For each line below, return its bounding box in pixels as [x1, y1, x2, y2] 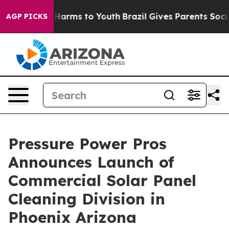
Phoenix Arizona [8, 208, 136, 227]
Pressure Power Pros [8, 134, 167, 153]
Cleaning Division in [8, 189, 165, 209]
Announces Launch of [8, 152, 174, 172]
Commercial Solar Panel [8, 171, 196, 190]
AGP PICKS [6, 12, 48, 21]
